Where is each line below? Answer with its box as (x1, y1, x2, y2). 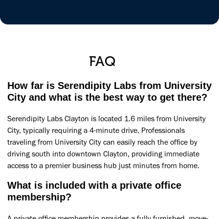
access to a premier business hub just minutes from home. (7, 160, 199, 170)
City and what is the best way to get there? (7, 91, 207, 103)
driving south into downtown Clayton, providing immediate (7, 149, 199, 158)
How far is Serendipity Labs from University (7, 80, 212, 91)
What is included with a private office (7, 179, 181, 191)
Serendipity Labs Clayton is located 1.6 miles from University (7, 113, 206, 123)
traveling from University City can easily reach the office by (7, 137, 197, 147)
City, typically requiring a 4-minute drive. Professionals (7, 125, 185, 135)
